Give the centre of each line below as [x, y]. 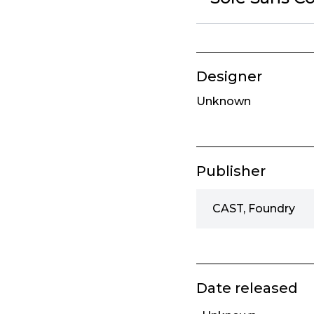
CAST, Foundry [254, 209]
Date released [247, 288]
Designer [229, 77]
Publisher [231, 171]
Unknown [224, 102]
